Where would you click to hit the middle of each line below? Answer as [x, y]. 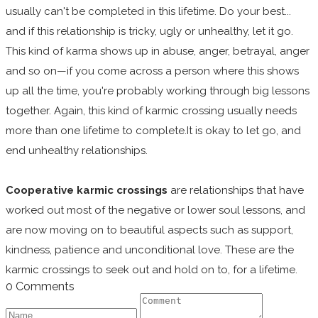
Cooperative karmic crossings [87, 190]
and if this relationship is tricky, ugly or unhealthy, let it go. [149, 31]
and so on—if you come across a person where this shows [152, 71]
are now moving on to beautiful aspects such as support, [149, 230]
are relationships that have [236, 190]
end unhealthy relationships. [78, 150]
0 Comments [40, 286]
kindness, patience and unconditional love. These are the [150, 250]
